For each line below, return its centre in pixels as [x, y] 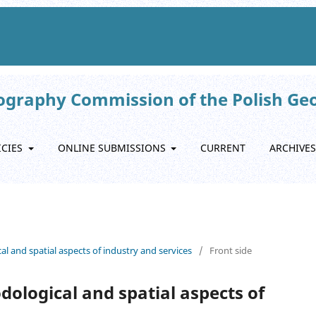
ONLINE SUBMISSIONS [113, 148]
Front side [231, 250]
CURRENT [223, 148]
